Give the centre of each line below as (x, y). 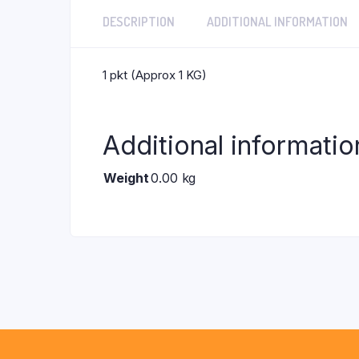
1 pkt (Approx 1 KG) (155, 75)
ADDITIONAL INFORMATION (277, 22)
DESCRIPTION (139, 22)
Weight (126, 178)
